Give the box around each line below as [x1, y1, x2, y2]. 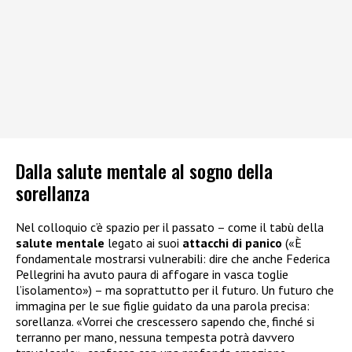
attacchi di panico [182, 234, 282, 251]
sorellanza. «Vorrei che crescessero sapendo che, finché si [16, 313, 314, 329]
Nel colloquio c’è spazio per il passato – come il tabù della [16, 218, 324, 235]
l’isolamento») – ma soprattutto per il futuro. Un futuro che [16, 281, 334, 298]
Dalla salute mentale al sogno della [16, 156, 273, 185]
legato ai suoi [104, 234, 182, 251]
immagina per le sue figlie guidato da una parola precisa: [16, 297, 310, 313]
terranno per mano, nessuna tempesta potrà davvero [16, 328, 295, 345]
